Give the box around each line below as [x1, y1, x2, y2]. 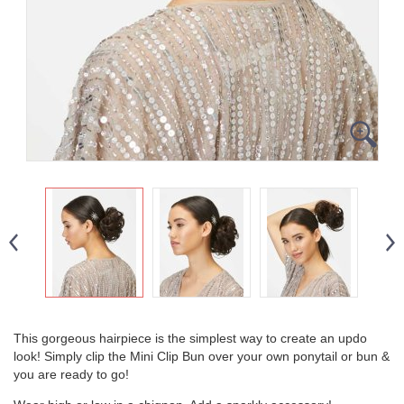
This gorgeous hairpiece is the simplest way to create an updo [14, 330, 367, 345]
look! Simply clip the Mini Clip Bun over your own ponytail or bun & [14, 348, 390, 363]
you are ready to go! [14, 366, 129, 381]
